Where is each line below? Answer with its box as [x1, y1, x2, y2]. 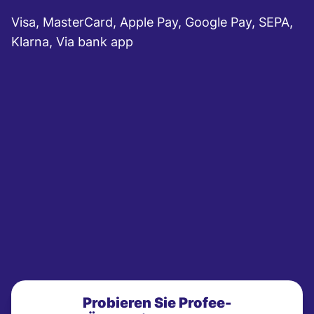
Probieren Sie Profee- [83, 294, 231, 312]
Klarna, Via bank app [11, 34, 133, 50]
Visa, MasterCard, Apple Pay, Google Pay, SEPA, [11, 15, 293, 30]
